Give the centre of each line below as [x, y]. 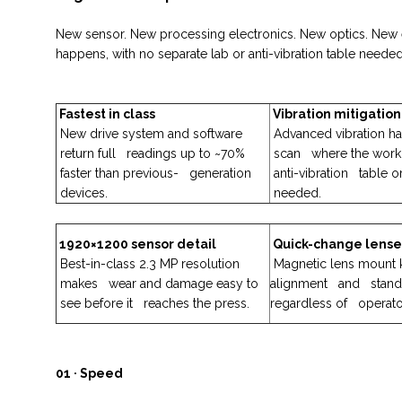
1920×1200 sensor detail [136, 244]
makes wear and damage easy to [159, 284]
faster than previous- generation [156, 173]
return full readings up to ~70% [153, 153]
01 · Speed [89, 373]
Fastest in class [106, 114]
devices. [82, 193]
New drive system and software [151, 134]
